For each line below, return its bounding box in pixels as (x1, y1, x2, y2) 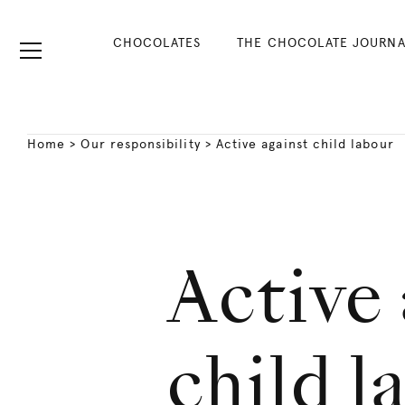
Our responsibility (80, 137, 201, 151)
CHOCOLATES (112, 35, 202, 50)
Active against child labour (215, 137, 394, 151)
